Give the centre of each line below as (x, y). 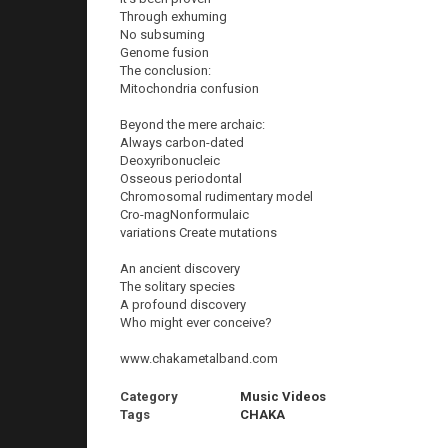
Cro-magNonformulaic (184, 214)
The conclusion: (165, 70)
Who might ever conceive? (196, 322)
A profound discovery (183, 304)
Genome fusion (164, 52)
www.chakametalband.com (199, 358)
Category (149, 396)
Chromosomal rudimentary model (216, 196)
